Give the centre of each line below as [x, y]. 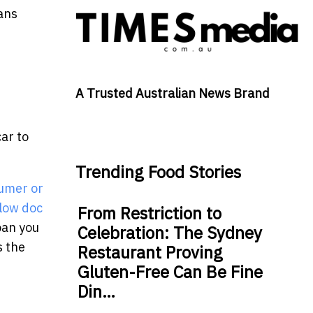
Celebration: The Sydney [169, 233]
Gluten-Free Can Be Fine [170, 272]
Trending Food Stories [158, 172]
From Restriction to [149, 213]
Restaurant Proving [150, 253]
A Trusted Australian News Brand [172, 94]
